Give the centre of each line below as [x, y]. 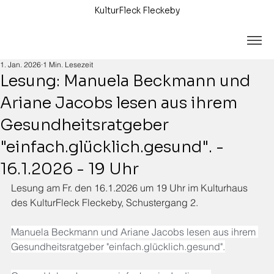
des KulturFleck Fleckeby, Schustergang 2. [105, 202]
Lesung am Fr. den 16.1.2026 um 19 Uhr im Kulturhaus [131, 188]
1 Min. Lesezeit [68, 65]
